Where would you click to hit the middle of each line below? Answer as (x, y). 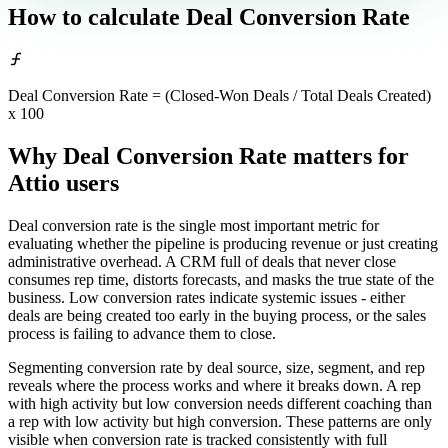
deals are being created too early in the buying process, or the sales (217, 316)
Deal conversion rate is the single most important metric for (193, 226)
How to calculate (94, 17)
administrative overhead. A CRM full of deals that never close (202, 262)
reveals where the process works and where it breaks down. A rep (214, 386)
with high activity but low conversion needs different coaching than (220, 404)
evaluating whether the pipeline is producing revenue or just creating (223, 244)
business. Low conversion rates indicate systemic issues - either (206, 298)
